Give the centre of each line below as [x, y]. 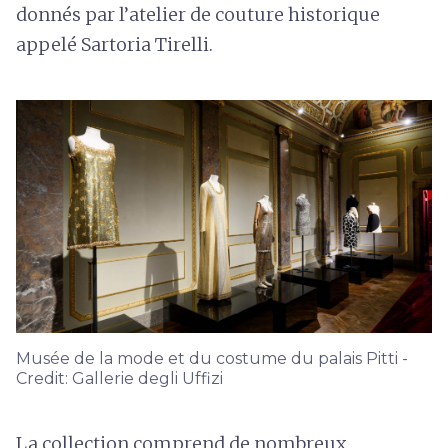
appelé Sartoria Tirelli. [114, 44]
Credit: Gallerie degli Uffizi [119, 378]
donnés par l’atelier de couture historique [198, 14]
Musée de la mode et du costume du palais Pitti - [212, 358]
